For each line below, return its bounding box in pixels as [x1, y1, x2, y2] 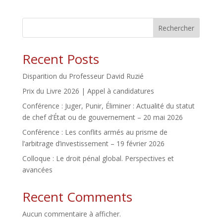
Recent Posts [22, 50, 99, 68]
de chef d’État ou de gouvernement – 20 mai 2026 [22, 112, 183, 122]
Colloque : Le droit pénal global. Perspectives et [22, 154, 174, 164]
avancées [22, 165, 53, 175]
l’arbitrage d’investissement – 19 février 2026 [22, 139, 165, 149]
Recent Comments [22, 188, 132, 206]
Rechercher [158, 23, 195, 33]
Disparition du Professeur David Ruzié [22, 71, 144, 81]
